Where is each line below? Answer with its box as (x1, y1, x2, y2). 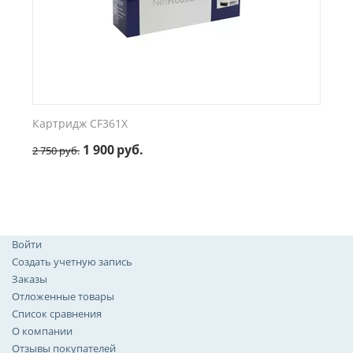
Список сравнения (12, 307, 102, 321)
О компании (12, 324, 72, 338)
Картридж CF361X (32, 116, 128, 131)
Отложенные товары (12, 289, 114, 303)
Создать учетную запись (12, 255, 132, 269)
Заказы (12, 272, 47, 286)
